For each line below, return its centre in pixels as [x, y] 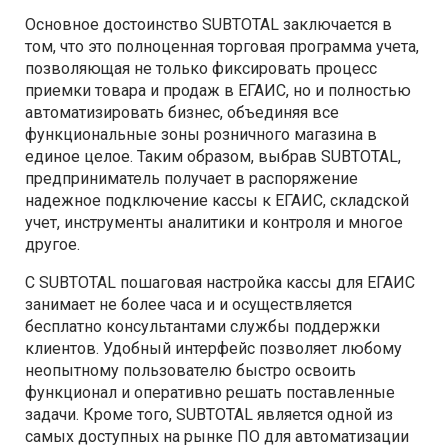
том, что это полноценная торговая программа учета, [222, 46]
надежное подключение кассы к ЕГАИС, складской [217, 200]
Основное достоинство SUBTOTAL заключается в [208, 24]
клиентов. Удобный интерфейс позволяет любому [213, 348]
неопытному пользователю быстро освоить [190, 370]
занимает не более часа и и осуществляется [188, 304]
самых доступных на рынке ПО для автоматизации [217, 436]
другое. [52, 244]
